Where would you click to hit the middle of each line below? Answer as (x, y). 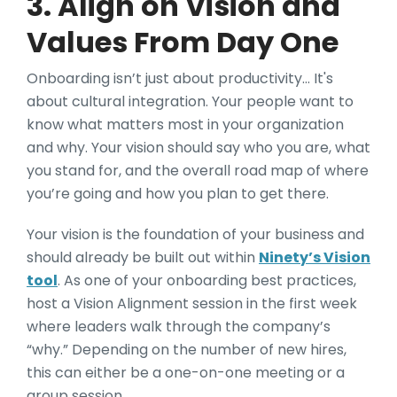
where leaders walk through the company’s (179, 326)
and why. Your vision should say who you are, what (198, 147)
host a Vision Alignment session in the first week (192, 303)
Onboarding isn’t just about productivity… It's (180, 78)
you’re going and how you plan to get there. (179, 193)
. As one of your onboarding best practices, (207, 280)
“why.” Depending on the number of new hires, (187, 349)
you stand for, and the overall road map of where (198, 170)
